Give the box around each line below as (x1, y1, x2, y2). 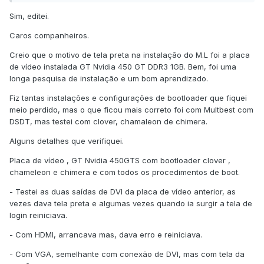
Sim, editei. (9, 11, 49, 21)
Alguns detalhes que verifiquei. (9, 136, 124, 146)
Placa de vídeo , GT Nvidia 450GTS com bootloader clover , (9, 156, 230, 166)
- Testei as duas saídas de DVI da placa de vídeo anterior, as (9, 187, 236, 197)
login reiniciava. (9, 210, 67, 220)
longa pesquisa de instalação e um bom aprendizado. (9, 74, 208, 84)
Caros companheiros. (9, 31, 89, 41)
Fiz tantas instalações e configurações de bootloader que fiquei (9, 93, 247, 103)
